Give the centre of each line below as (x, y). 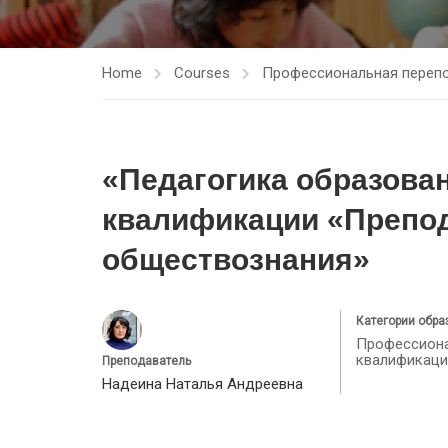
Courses (202, 73)
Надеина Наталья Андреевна (202, 384)
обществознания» (236, 259)
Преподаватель (146, 361)
